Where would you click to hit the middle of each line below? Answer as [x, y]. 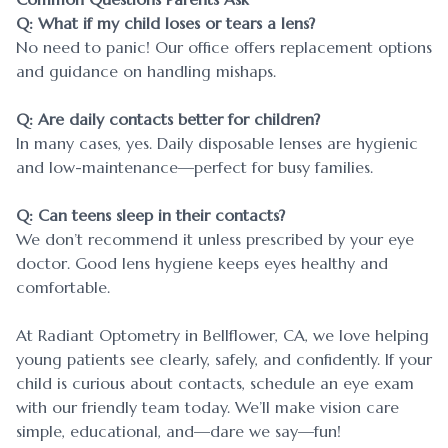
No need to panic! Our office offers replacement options [224, 47]
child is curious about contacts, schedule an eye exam [215, 383]
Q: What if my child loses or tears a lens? [165, 23]
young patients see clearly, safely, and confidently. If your [224, 359]
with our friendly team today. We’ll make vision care [207, 407]
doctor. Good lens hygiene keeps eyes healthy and [202, 263]
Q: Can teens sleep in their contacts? [150, 215]
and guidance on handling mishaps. [146, 71]
